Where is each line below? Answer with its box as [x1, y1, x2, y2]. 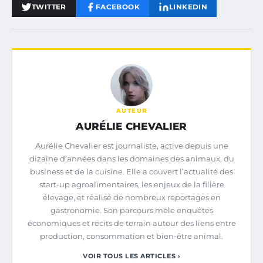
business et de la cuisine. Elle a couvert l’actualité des [30, 167, 233, 177]
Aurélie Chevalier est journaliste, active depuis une [35, 141, 228, 151]
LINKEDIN [169, 2, 208, 12]
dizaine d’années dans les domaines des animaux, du [29, 154, 234, 164]
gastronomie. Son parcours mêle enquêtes [50, 205, 213, 215]
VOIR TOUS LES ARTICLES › [83, 252, 180, 261]
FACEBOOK [95, 2, 140, 12]
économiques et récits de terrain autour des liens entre [27, 218, 236, 228]
